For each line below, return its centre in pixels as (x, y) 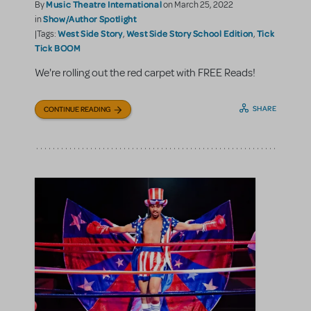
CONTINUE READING (77, 109)
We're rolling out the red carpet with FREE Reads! (145, 73)
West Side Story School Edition (190, 33)
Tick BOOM (58, 48)
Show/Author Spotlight (90, 18)
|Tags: (46, 34)
